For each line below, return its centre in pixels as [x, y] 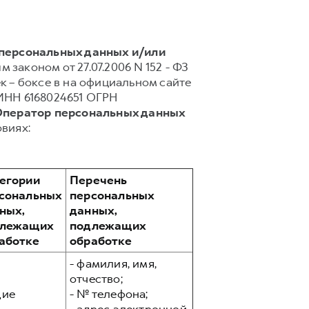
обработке [101, 241]
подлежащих [108, 226]
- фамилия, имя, [113, 263]
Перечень [99, 180]
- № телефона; [109, 294]
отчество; [96, 279]
